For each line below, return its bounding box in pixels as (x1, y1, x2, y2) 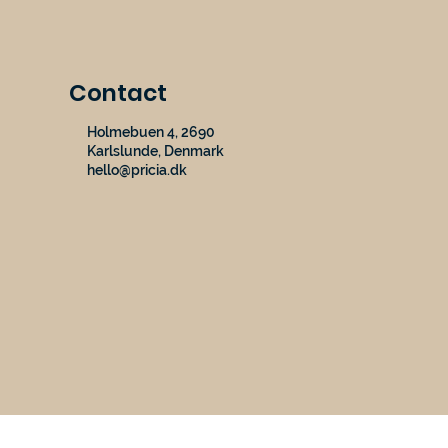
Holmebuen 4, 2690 (87, 124, 216, 141)
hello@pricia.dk (87, 162, 188, 179)
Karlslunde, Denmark (87, 143, 225, 160)
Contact (69, 76, 168, 109)
